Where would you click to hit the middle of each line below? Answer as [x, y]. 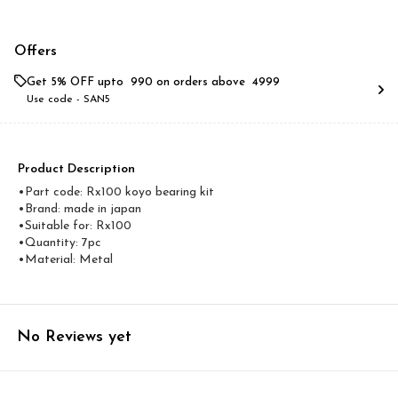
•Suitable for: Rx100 [75, 226]
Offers [36, 52]
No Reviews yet [74, 337]
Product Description [76, 169]
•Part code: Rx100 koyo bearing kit [116, 192]
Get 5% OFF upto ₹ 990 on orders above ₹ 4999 [153, 82]
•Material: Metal [65, 260]
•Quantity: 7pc [60, 243]
